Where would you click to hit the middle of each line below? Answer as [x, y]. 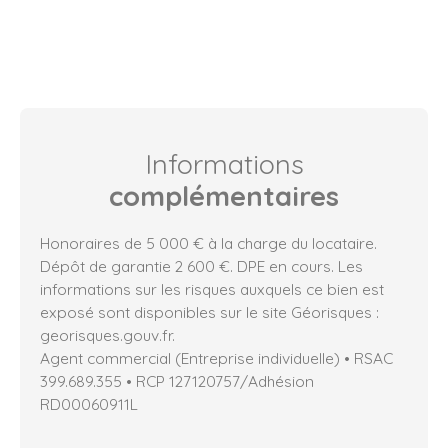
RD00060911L [89, 404]
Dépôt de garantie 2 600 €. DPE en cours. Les [201, 266]
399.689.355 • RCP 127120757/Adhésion [177, 381]
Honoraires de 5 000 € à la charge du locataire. [208, 243]
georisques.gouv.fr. [107, 335]
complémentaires [224, 196]
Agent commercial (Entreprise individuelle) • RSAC [216, 358]
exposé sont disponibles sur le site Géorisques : [209, 312]
